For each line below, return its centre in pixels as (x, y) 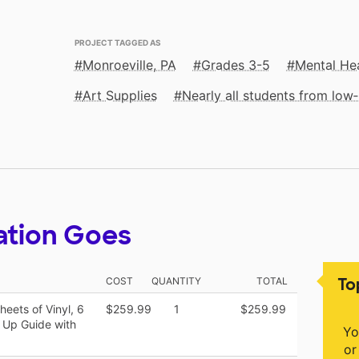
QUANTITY (176, 281)
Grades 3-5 (235, 65)
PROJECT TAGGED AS (117, 42)
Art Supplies (119, 96)
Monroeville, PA (129, 65)
